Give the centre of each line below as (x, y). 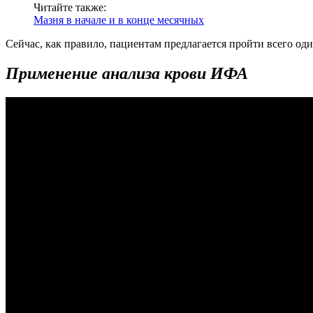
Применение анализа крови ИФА (127, 74)
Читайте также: (70, 8)
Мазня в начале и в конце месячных (119, 20)
